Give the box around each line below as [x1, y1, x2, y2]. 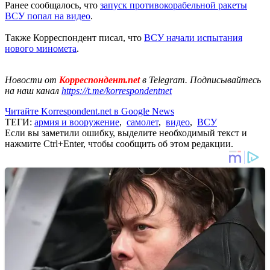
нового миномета [5, 43, 77, 54]
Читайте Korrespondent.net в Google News [5, 105, 174, 116]
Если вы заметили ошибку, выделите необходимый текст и [5, 127, 247, 138]
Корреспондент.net [57, 74, 142, 85]
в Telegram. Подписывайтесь [142, 74, 261, 85]
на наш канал [5, 85, 61, 96]
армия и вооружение [34, 116, 119, 127]
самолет [127, 116, 159, 127]
